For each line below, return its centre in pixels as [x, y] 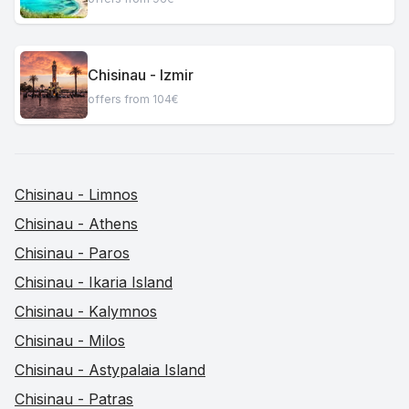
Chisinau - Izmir [141, 74]
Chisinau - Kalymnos [86, 311]
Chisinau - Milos [70, 341]
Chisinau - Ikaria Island [94, 282]
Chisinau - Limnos [76, 194]
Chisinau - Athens [76, 224]
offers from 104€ [133, 99]
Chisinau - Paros [72, 253]
